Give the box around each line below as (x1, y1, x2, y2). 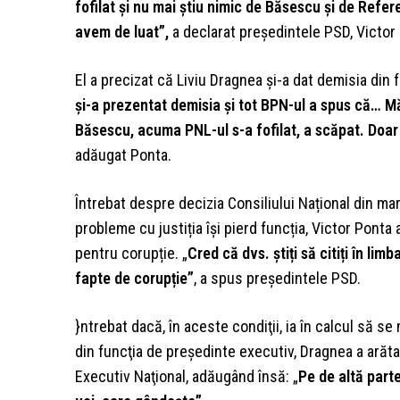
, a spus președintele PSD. (194, 269, 361, 288)
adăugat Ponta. (75, 146, 171, 165)
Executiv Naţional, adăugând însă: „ (75, 367, 298, 387)
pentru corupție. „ (75, 244, 187, 263)
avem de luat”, (75, 22, 169, 42)
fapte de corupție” (75, 269, 194, 288)
